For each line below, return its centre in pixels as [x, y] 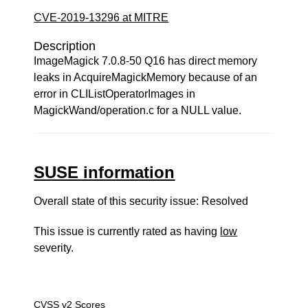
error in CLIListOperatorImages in [115, 94]
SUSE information [104, 172]
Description [65, 46]
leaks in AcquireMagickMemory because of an [146, 77]
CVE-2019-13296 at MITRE [101, 18]
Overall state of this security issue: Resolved [141, 201]
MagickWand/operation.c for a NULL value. [138, 110]
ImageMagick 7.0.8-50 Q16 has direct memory [146, 61]
